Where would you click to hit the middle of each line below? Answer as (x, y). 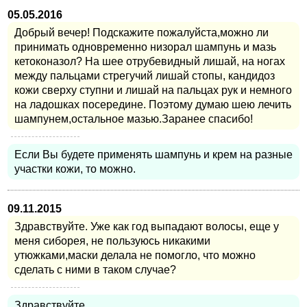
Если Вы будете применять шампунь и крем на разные (153, 154)
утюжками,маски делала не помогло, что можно (135, 255)
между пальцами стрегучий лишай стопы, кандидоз (145, 75)
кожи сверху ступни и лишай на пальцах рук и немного (153, 90)
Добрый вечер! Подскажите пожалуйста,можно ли (142, 32)
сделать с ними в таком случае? (95, 269)
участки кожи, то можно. (75, 169)
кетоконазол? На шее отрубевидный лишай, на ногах (150, 61)
